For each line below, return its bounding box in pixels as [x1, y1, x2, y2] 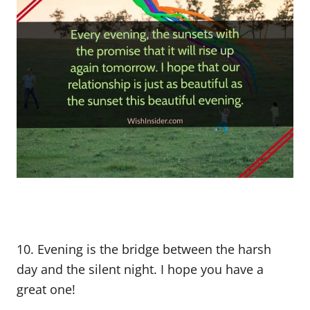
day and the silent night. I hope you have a [17, 261, 264, 277]
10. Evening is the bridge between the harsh [17, 241, 271, 257]
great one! [17, 281, 75, 298]
